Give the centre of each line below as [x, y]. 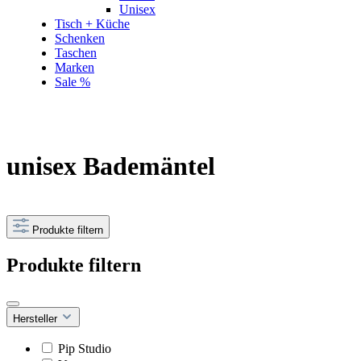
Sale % [73, 82]
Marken [75, 67]
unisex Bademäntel [111, 166]
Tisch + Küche [92, 24]
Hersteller [37, 318]
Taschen [76, 53]
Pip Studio [85, 348]
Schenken [80, 38]
